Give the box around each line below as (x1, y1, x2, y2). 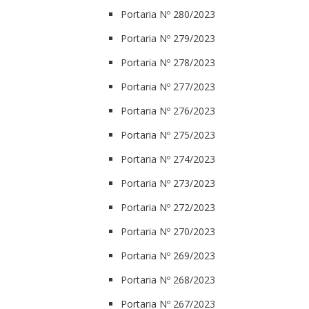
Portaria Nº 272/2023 (121, 200, 215, 214)
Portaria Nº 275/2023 (121, 128, 215, 141)
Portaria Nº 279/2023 (121, 31, 215, 45)
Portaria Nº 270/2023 (121, 224, 215, 238)
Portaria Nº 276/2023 (121, 103, 215, 117)
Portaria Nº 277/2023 (121, 79, 215, 93)
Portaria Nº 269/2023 (121, 248, 215, 262)
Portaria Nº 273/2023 (121, 176, 215, 190)
